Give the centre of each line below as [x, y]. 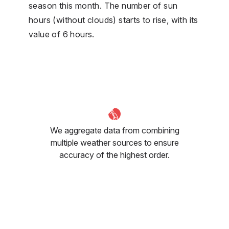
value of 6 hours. [62, 34]
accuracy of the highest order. [114, 155]
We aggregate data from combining [114, 130]
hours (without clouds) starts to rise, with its [113, 20]
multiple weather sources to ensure [114, 142]
